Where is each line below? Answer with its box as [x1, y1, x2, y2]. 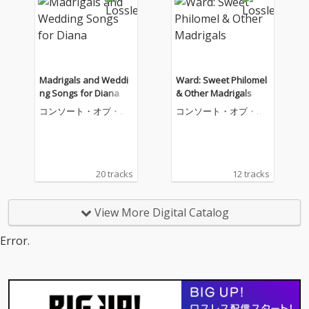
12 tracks [232, 168, 270, 180]
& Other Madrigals [176, 87, 252, 99]
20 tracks [95, 168, 133, 180]
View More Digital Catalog [91, 205, 229, 220]
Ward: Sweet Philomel [176, 74, 268, 86]
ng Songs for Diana [39, 87, 119, 99]
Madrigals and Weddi [39, 74, 128, 86]
